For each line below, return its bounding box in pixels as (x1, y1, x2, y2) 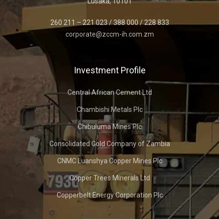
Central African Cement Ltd (67, 88, 152, 96)
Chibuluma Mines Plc (77, 122, 142, 131)
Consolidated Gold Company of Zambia (49, 139, 170, 148)
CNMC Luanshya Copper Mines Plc (57, 156, 162, 165)
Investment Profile (73, 65, 146, 75)
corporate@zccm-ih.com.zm (65, 30, 154, 38)
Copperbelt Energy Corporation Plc (56, 191, 163, 199)
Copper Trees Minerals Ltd (69, 174, 150, 182)
